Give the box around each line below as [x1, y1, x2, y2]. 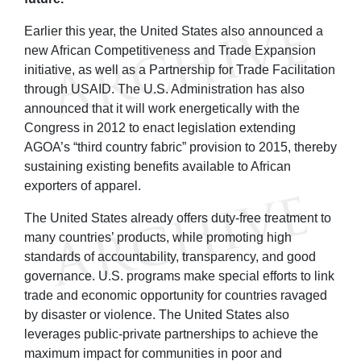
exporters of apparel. [24, 178, 141, 193]
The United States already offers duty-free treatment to [24, 210, 331, 225]
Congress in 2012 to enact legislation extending [24, 120, 296, 135]
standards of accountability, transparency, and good [24, 249, 316, 263]
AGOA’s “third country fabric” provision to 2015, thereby [24, 139, 337, 154]
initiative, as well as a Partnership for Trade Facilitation [24, 62, 335, 77]
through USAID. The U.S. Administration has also [24, 81, 305, 96]
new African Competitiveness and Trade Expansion [24, 43, 316, 57]
